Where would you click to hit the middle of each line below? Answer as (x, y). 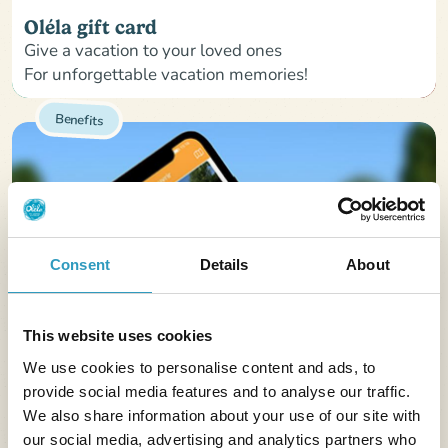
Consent (80, 264)
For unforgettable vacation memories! (166, 74)
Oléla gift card (90, 28)
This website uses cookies (118, 335)
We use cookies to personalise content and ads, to (199, 367)
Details (224, 264)
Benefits (79, 118)
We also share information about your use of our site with (222, 415)
